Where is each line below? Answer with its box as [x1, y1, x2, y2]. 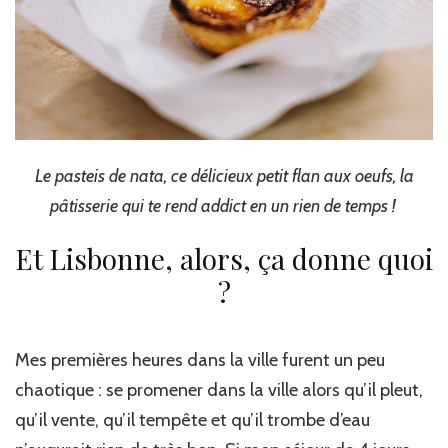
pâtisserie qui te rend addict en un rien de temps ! [49, 195, 399, 218]
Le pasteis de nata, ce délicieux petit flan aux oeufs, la [34, 165, 414, 188]
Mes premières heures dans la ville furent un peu [15, 349, 385, 372]
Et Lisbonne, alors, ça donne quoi [15, 240, 433, 278]
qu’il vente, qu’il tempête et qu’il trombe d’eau [15, 409, 370, 432]
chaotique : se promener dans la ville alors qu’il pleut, [15, 379, 423, 402]
